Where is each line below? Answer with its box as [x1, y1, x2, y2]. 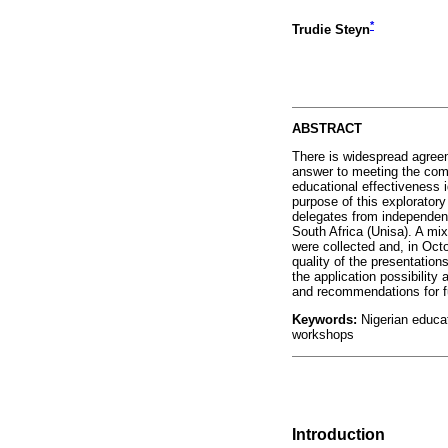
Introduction [292, 426, 385, 444]
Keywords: [292, 312, 357, 328]
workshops [292, 327, 354, 343]
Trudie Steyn [292, 22, 370, 38]
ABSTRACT [292, 121, 362, 137]
